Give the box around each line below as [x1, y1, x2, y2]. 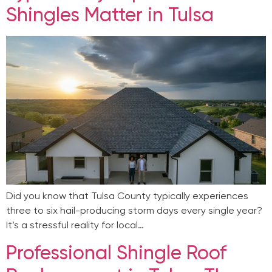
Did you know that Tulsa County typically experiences [6, 189, 248, 202]
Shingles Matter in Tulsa [6, 3, 214, 27]
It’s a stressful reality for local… [6, 219, 144, 231]
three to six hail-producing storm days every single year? [6, 204, 262, 216]
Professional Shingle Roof [6, 241, 226, 265]
